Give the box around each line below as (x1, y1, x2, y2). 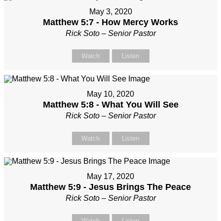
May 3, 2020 (89, 7, 132, 16)
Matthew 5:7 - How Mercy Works (43, 17, 178, 28)
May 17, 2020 (87, 172, 134, 181)
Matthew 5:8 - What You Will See (42, 100, 179, 110)
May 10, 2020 (87, 90, 134, 99)
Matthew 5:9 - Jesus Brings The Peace (30, 182, 191, 192)
